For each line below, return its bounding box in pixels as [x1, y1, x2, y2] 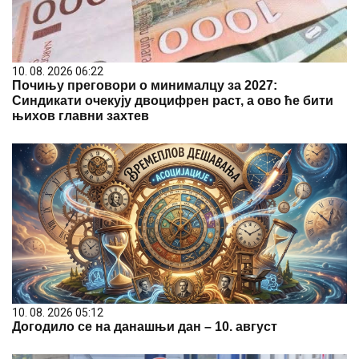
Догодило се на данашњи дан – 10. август [12, 319, 277, 333]
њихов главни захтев [12, 108, 149, 123]
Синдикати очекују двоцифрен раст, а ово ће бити [12, 93, 333, 107]
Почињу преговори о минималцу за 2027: [12, 78, 277, 92]
